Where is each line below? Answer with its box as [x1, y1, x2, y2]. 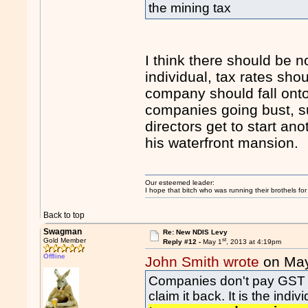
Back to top [43, 210, 85, 220]
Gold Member [43, 236, 87, 244]
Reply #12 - [162, 238, 203, 246]
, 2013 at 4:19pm [225, 238, 281, 246]
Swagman [43, 227, 82, 236]
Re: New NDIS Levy [162, 228, 228, 236]
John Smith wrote [145, 254, 260, 270]
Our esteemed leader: [145, 179, 215, 186]
